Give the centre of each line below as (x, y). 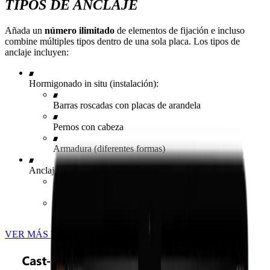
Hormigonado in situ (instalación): (94, 83)
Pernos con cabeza (88, 127)
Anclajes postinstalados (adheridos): (97, 170)
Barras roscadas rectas (95, 192)
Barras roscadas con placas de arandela (127, 105)
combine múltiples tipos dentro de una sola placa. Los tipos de (122, 41)
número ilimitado (80, 30)
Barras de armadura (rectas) (105, 213)
